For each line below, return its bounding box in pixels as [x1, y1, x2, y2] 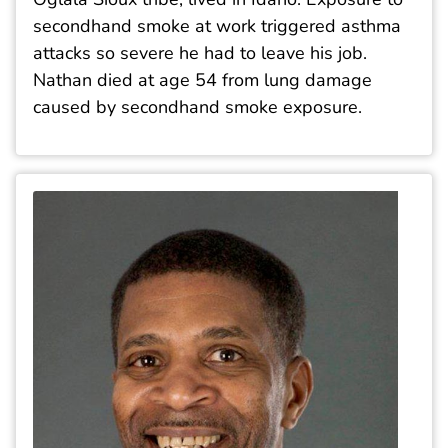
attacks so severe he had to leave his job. [33, 41, 367, 66]
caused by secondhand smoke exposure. [33, 95, 362, 120]
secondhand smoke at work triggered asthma [33, 14, 401, 39]
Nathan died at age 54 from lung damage [33, 68, 372, 93]
